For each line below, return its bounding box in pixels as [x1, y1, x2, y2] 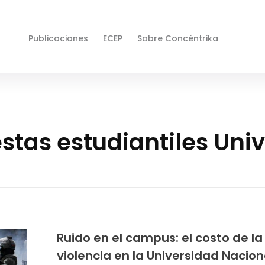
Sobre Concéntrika [137, 33, 219, 45]
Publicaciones [28, 33, 89, 45]
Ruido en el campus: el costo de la [56, 230, 263, 247]
